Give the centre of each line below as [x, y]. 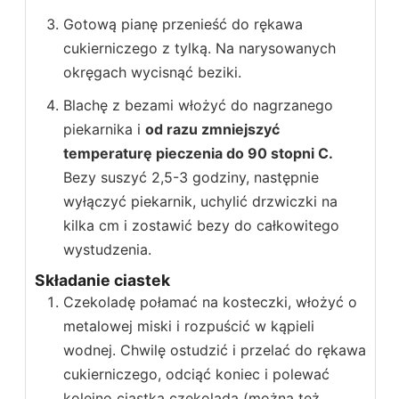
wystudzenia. [107, 249]
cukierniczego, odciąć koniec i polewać [196, 374]
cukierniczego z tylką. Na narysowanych [199, 48]
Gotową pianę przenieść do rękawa [183, 24]
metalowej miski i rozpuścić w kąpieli [189, 326]
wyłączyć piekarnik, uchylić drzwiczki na [200, 201]
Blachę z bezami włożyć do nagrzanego [198, 105]
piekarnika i [104, 129]
